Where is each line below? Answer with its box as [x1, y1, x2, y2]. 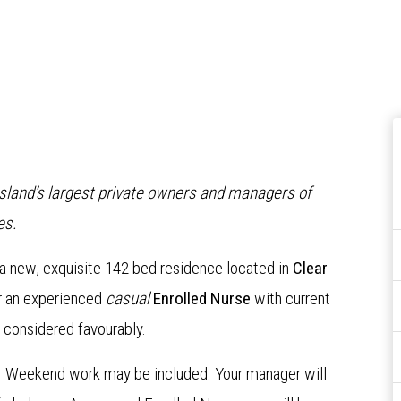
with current [251, 288, 330, 309]
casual [106, 288, 149, 309]
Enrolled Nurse [153, 288, 251, 309]
